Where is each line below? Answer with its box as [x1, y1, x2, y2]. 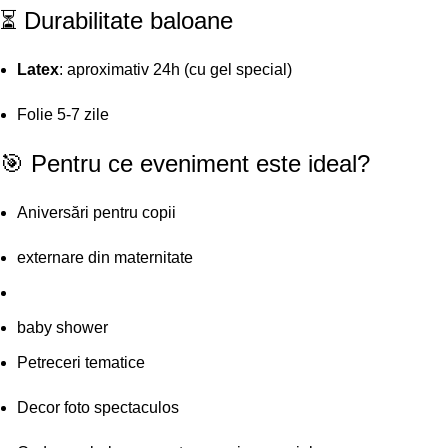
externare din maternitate [17, 249, 193, 267]
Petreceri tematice [17, 354, 145, 372]
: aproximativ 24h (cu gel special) [59, 61, 292, 79]
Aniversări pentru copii [17, 204, 180, 222]
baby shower [17, 319, 108, 337]
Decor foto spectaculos [17, 399, 179, 417]
